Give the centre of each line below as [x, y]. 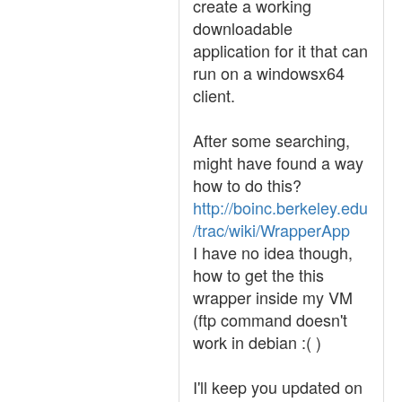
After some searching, [271, 140]
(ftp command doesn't [270, 319]
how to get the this [258, 275]
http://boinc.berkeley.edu [280, 207]
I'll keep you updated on [278, 387]
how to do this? [247, 185]
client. [214, 95]
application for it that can [280, 50]
